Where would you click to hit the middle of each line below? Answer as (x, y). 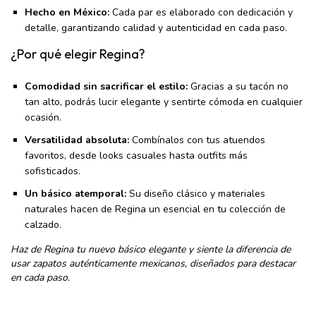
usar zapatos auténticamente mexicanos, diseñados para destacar (153, 263)
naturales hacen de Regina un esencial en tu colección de (155, 209)
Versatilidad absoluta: (77, 140)
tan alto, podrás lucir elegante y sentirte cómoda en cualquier (164, 102)
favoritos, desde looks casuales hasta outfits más (136, 155)
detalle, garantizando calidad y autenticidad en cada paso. (156, 28)
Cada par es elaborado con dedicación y (201, 13)
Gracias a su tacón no (238, 86)
